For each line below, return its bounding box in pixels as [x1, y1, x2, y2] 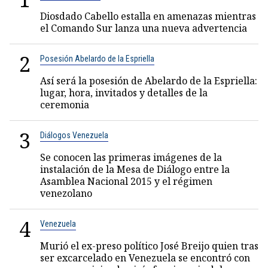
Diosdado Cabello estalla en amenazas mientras [40, 10, 256, 23]
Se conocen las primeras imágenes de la [40, 151, 222, 164]
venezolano [40, 187, 92, 200]
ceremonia [40, 98, 89, 111]
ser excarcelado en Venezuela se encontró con [40, 251, 250, 264]
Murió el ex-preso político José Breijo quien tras [40, 239, 258, 252]
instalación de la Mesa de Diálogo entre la [40, 163, 230, 176]
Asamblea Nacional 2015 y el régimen [40, 175, 212, 188]
